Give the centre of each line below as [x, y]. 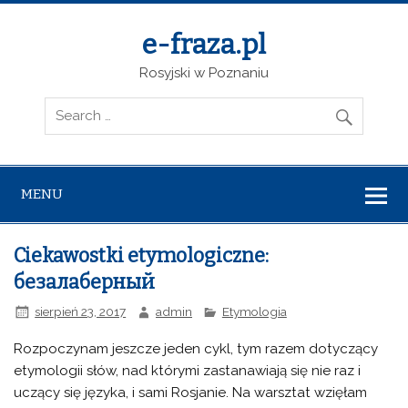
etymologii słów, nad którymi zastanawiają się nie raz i [188, 370]
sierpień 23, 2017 [81, 311]
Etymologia [254, 311]
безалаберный [85, 283]
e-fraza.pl [204, 45]
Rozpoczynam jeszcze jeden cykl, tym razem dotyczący [196, 348]
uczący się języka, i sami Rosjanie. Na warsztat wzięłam [191, 392]
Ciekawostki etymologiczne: [142, 256]
